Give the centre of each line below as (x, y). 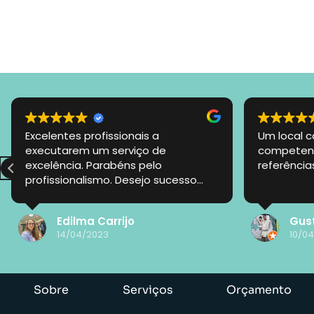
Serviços (148, 289)
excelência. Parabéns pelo (94, 165)
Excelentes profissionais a (92, 135)
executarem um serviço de (96, 150)
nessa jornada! (64, 194)
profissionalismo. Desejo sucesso (111, 179)
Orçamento (259, 289)
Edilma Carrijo (96, 221)
